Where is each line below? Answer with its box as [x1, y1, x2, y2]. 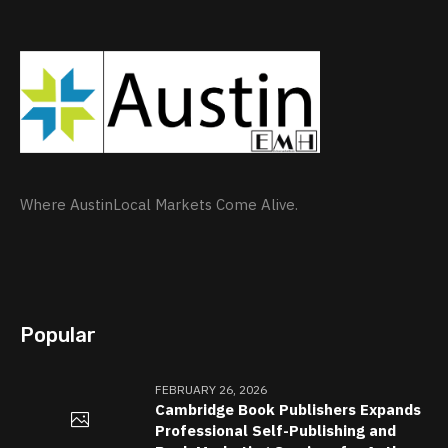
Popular [20, 323, 97, 348]
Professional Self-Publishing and [155, 421, 397, 441]
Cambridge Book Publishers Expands [155, 400, 422, 420]
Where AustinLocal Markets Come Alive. [20, 195, 299, 215]
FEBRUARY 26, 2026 [155, 382, 268, 398]
